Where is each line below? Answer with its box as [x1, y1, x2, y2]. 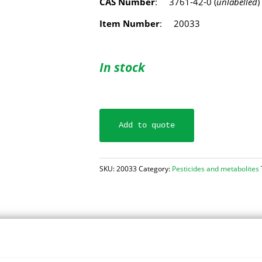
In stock [99, 58, 146, 75]
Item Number [99, 18, 160, 29]
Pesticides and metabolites [172, 164, 260, 174]
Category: [139, 164, 173, 174]
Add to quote [119, 120, 175, 130]
